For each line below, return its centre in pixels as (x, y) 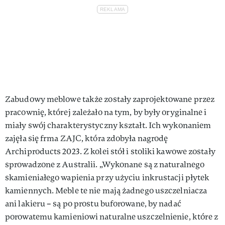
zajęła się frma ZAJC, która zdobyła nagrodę (87, 138)
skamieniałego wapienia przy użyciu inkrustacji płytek (107, 177)
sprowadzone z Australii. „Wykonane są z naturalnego (105, 164)
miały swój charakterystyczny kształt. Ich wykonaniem (108, 125)
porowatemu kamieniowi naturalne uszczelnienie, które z (112, 216)
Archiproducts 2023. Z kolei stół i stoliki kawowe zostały (110, 151)
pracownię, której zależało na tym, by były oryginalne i (106, 112)
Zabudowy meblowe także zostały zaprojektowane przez (110, 99)
